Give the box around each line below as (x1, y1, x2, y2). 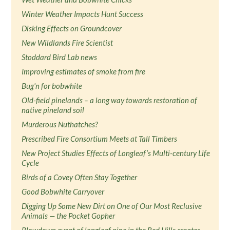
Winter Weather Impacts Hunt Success (22, 9, 144, 18)
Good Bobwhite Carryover (22, 187, 105, 196)
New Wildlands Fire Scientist (22, 38, 113, 47)
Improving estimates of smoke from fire (22, 67, 146, 76)
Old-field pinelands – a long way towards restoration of (22, 95, 198, 105)
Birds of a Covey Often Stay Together (22, 172, 138, 182)
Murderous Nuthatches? (22, 120, 99, 129)
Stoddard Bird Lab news (22, 52, 98, 62)
